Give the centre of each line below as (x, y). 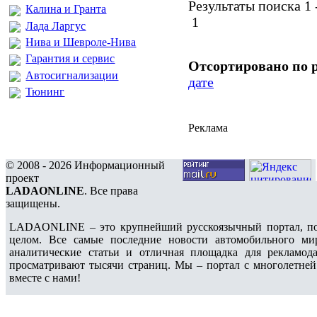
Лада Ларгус (56, 25)
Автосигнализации (72, 75)
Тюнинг (45, 91)
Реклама (208, 128)
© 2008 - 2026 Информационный (85, 165)
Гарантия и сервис (70, 59)
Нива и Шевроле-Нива (81, 42)
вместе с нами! (45, 278)
